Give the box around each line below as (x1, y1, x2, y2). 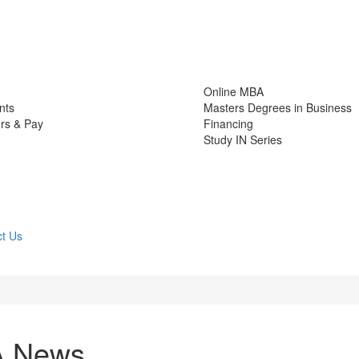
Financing (204, 115, 253, 131)
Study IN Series (204, 131, 282, 147)
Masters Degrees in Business (204, 99, 352, 115)
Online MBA (204, 83, 264, 99)
